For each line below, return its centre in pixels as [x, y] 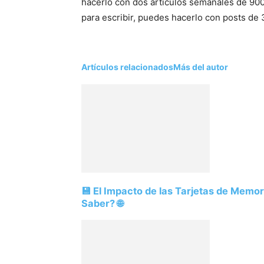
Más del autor [201, 67]
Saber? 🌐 [102, 204]
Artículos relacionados [127, 67]
